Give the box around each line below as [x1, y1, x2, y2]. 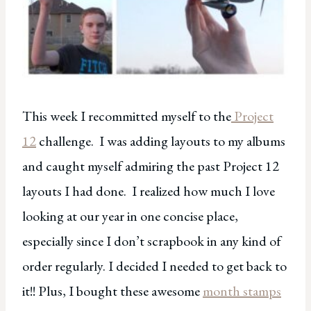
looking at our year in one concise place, [22, 207, 238, 226]
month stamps [203, 282, 281, 301]
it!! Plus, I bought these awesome [22, 282, 203, 301]
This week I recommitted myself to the [22, 107, 231, 126]
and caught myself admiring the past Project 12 [22, 157, 279, 176]
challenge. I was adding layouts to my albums [36, 132, 285, 151]
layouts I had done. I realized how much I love [22, 182, 275, 201]
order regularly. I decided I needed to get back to [22, 257, 287, 276]
